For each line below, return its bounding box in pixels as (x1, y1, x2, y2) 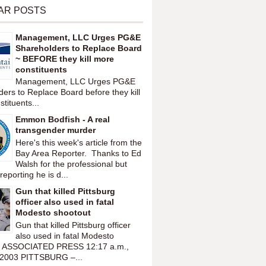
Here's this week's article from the (15, 138, 142, 148)
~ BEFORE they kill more (15, 53, 114, 64)
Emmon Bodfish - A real (15, 115, 110, 125)
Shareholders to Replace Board (15, 43, 142, 53)
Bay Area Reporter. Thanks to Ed (15, 148, 141, 159)
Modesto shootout (15, 208, 91, 218)
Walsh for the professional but (15, 159, 127, 169)
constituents (15, 64, 67, 74)
